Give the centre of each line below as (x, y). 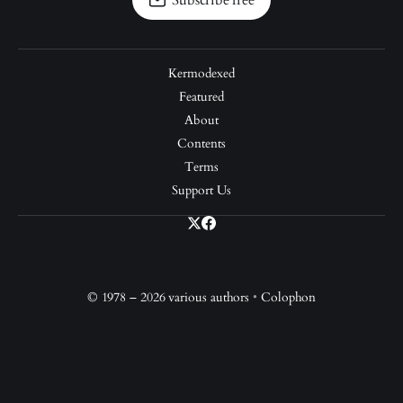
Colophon (289, 297)
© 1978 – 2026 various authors (168, 297)
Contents (201, 143)
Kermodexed (201, 73)
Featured (201, 97)
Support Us (201, 190)
